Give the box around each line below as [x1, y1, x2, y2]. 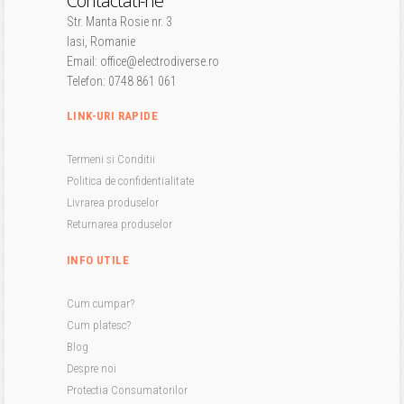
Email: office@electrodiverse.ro [67, 54, 219, 69]
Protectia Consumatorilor [67, 383, 188, 397]
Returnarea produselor [67, 217, 172, 231]
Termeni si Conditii [67, 152, 155, 166]
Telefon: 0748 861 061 [67, 74, 177, 88]
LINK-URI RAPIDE [67, 109, 158, 123]
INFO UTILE [67, 253, 129, 267]
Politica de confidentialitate [67, 174, 194, 188]
